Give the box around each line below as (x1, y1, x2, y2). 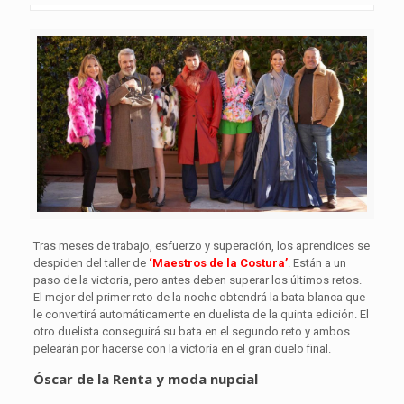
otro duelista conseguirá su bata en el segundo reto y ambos (32, 324, 350, 338)
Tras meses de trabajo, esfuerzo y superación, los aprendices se (32, 238, 370, 252)
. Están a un (287, 255, 346, 270)
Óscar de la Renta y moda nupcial (32, 369, 258, 388)
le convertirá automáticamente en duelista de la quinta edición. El (32, 307, 369, 321)
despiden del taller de (32, 255, 146, 270)
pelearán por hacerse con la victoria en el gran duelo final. (32, 341, 331, 355)
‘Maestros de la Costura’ (148, 255, 288, 270)
